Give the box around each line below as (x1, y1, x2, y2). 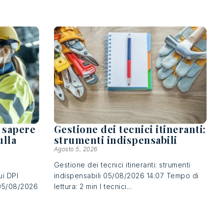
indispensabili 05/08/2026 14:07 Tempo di (54, 171, 199, 180)
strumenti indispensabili (54, 133, 177, 146)
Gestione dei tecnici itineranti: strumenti (54, 160, 191, 169)
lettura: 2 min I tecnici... (54, 182, 132, 191)
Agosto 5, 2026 (54, 145, 98, 153)
